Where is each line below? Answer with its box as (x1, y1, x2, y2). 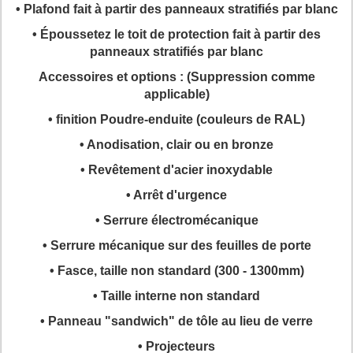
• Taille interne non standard (93, 289, 260, 303)
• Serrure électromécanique (95, 214, 258, 227)
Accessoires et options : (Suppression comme (38, 70, 315, 84)
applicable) (143, 87, 210, 101)
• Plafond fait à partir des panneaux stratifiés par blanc (15, 2, 338, 16)
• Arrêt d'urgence (126, 188, 227, 202)
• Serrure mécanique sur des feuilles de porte (42, 239, 311, 252)
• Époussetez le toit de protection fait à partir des (32, 28, 321, 41)
